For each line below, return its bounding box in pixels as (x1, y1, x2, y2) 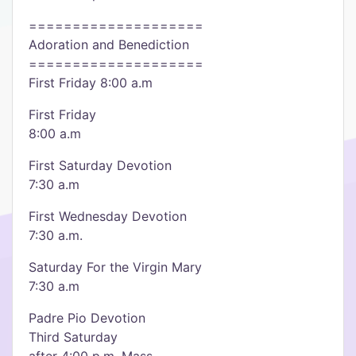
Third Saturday (29, 329, 118, 345)
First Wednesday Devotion (29, 208, 187, 224)
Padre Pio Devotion (29, 310, 145, 326)
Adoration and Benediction (29, 37, 189, 52)
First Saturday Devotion (29, 157, 172, 173)
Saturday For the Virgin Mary (29, 259, 202, 275)
